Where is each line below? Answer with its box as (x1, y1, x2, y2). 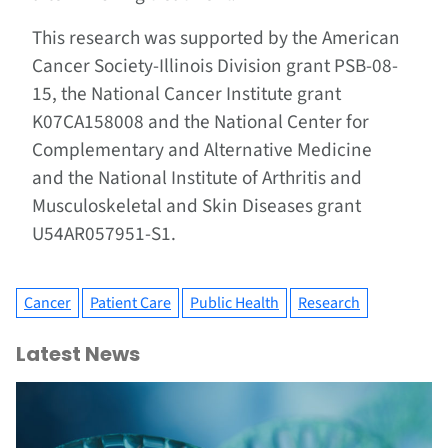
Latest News (16, 340, 140, 369)
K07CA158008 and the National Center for (32, 108, 369, 137)
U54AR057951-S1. (32, 220, 176, 249)
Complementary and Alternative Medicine (32, 136, 372, 165)
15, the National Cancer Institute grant (32, 80, 341, 109)
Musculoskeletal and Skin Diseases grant (32, 192, 361, 221)
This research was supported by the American (32, 24, 400, 53)
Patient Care (90, 292, 171, 315)
